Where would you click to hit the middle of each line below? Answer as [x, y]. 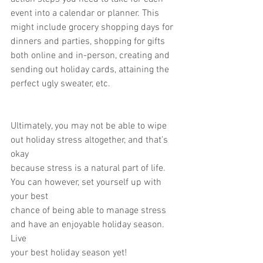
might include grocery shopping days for [93, 28]
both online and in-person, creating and [91, 56]
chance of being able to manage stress [90, 211]
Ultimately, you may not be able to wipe [90, 126]
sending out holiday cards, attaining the [90, 70]
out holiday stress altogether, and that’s [90, 140]
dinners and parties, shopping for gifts [88, 42]
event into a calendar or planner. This [85, 14]
